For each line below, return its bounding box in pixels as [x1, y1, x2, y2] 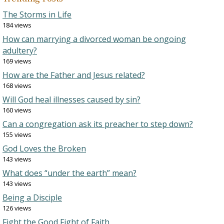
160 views [2, 105, 31, 114]
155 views [2, 130, 31, 139]
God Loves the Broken [2, 143, 86, 154]
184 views [2, 20, 31, 29]
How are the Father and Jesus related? [2, 69, 145, 80]
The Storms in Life [2, 9, 71, 20]
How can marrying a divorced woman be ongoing [2, 33, 186, 44]
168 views [2, 81, 31, 90]
